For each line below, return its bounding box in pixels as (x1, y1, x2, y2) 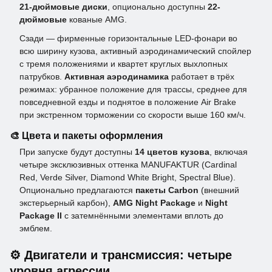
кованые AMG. (67, 15, 127, 25)
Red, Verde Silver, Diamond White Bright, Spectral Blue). (19, 172, 236, 183)
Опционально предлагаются (19, 185, 135, 195)
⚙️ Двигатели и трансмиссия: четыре (10, 248, 232, 262)
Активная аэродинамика (64, 72, 169, 82)
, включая (209, 147, 248, 157)
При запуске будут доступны (19, 147, 135, 157)
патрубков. (19, 72, 64, 82)
